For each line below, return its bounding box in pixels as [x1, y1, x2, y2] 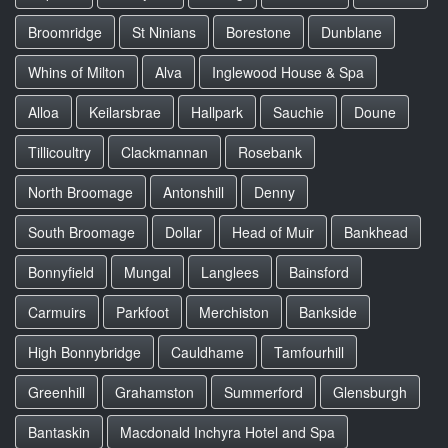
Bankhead [344, 222, 408, 242]
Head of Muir [232, 222, 314, 242]
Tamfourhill [274, 342, 344, 362]
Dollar [165, 222, 202, 242]
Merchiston [199, 302, 269, 322]
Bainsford [289, 262, 349, 282]
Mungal [124, 262, 171, 282]
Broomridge [28, 22, 102, 42]
